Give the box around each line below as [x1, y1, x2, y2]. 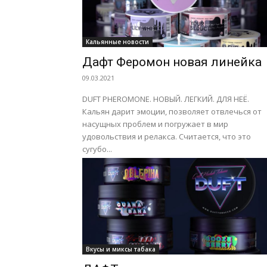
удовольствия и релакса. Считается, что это [82, 131, 251, 142]
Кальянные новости [86, 38, 149, 46]
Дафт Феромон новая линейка [82, 55, 262, 69]
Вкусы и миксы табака [86, 245, 156, 253]
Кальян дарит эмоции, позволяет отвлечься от [82, 106, 262, 117]
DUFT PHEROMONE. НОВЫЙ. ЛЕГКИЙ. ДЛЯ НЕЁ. [82, 94, 249, 104]
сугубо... [82, 144, 112, 154]
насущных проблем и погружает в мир [82, 119, 228, 129]
